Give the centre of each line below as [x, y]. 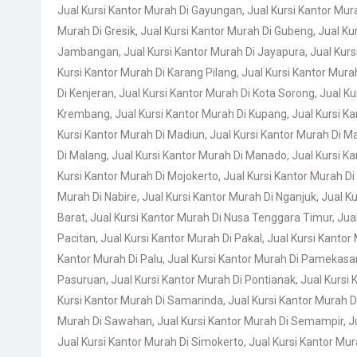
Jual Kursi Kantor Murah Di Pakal [181, 238]
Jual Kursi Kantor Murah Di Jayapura [214, 52]
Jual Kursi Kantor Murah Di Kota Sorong [217, 93]
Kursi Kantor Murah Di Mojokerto [138, 176]
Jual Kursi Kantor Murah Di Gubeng [227, 31]
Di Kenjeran [86, 93]
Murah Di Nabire [97, 197]
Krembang [84, 114]
